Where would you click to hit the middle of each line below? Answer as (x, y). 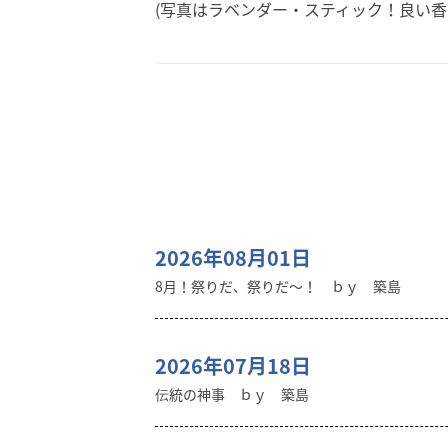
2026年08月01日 (233, 257)
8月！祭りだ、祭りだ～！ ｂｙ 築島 (278, 286)
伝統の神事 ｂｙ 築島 (232, 394)
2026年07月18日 (233, 365)
